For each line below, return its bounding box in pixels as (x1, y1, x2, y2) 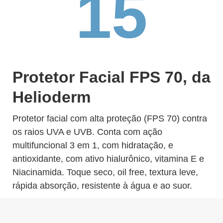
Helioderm (12, 88, 91, 106)
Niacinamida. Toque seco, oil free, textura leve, (12, 167, 198, 177)
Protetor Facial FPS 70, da (12, 68, 211, 86)
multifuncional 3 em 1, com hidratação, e (12, 140, 173, 150)
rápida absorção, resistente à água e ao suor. (12, 181, 192, 191)
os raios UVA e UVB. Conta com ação (12, 127, 162, 137)
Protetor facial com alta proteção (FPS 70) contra (12, 113, 207, 123)
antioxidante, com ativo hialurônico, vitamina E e (12, 154, 204, 164)
